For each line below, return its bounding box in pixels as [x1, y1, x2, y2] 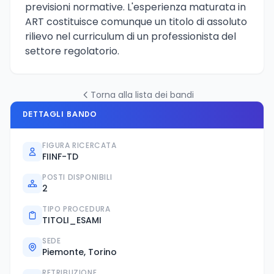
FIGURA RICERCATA [42, 139, 117, 150]
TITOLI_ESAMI [42, 213, 102, 226]
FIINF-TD [42, 150, 78, 163]
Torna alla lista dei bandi [90, 88, 194, 101]
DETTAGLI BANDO [23, 110, 97, 119]
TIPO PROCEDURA [42, 203, 111, 214]
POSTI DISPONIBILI [42, 171, 113, 182]
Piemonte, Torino [42, 245, 117, 258]
